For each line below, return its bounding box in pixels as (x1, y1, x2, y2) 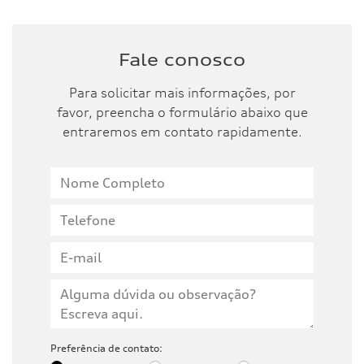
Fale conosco (119, 49, 245, 70)
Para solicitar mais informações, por (68, 84, 296, 101)
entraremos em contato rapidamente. (62, 123, 302, 140)
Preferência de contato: (50, 341, 162, 354)
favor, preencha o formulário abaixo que (56, 103, 308, 120)
